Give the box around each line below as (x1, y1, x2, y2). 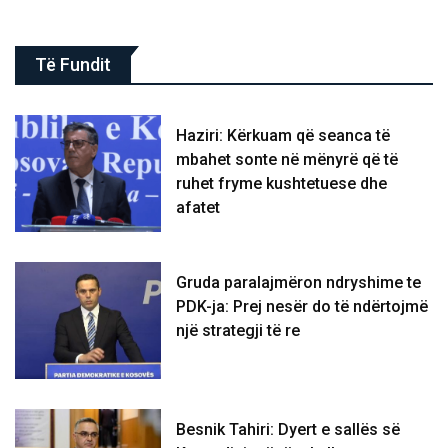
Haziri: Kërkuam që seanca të (176, 125, 391, 145)
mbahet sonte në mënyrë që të (176, 149, 399, 169)
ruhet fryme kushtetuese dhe (176, 173, 388, 193)
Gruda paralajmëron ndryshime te (176, 273, 422, 292)
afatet (176, 197, 221, 217)
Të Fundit (35, 53, 111, 75)
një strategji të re (176, 321, 301, 340)
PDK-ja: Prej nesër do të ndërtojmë (176, 297, 429, 316)
